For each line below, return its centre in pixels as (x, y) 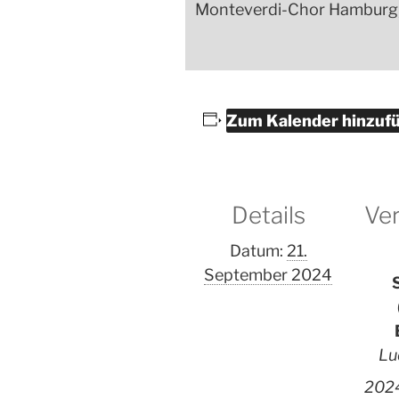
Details (268, 215)
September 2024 (268, 274)
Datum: (256, 250)
